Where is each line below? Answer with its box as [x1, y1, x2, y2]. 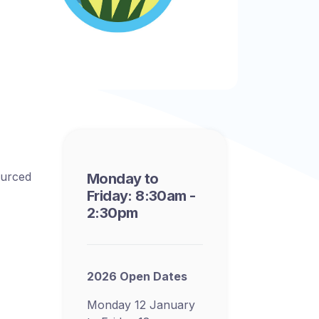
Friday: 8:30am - [87, 187, 196, 204]
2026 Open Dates [87, 268, 187, 283]
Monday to [87, 169, 159, 187]
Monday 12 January [87, 297, 195, 312]
